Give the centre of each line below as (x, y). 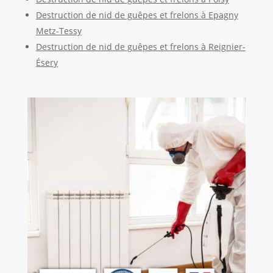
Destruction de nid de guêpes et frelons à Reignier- (140, 46)
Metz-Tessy (58, 30)
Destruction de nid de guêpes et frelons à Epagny (137, 15)
